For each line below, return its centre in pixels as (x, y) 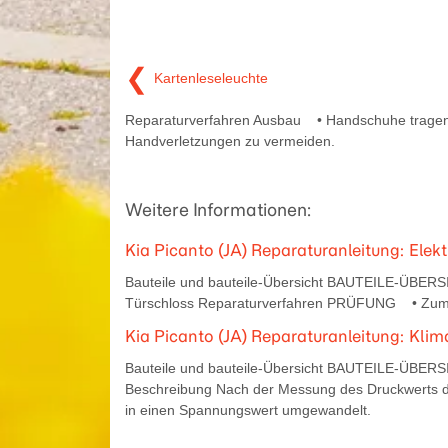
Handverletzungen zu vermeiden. (229, 140)
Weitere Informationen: (218, 209)
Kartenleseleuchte (210, 77)
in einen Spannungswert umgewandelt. (247, 409)
